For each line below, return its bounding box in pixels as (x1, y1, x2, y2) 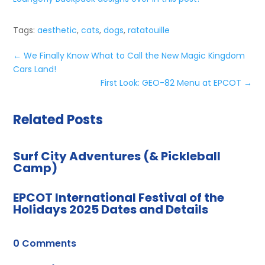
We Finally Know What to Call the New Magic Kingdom (24, 49, 245, 62)
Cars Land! (13, 63, 57, 75)
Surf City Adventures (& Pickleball (13, 147, 221, 164)
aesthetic (37, 24, 77, 36)
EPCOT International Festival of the (13, 189, 225, 206)
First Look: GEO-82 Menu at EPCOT (100, 76, 241, 89)
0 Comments (13, 236, 77, 250)
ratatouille (128, 24, 170, 36)
